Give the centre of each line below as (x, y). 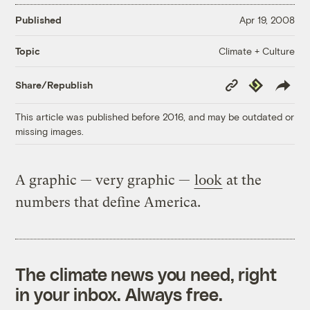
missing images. (50, 131)
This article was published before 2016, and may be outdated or (155, 116)
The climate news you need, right (146, 274)
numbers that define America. (108, 202)
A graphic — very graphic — (105, 180)
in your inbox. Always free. (119, 294)
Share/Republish (54, 85)
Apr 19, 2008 (267, 20)
